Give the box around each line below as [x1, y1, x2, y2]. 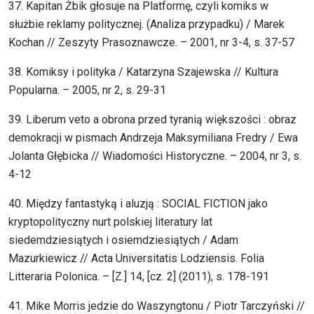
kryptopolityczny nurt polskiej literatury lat [8, 215, 212, 229]
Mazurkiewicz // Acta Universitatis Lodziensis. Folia [8, 252, 264, 266]
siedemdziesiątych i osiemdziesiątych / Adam [8, 233, 238, 247]
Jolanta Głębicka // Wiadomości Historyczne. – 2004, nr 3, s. [8, 149, 301, 163]
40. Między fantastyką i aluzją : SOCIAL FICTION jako [8, 197, 268, 211]
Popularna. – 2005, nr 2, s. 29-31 [8, 83, 166, 97]
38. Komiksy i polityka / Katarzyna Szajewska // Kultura [8, 65, 278, 79]
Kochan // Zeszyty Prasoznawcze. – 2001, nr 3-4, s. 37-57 [8, 36, 294, 50]
